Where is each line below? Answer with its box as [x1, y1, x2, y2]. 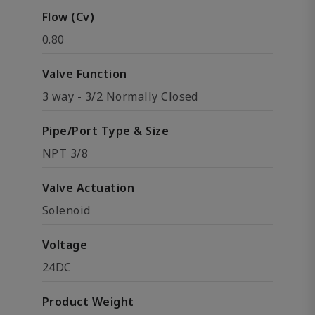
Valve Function [42, 66, 127, 82]
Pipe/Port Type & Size [42, 123, 169, 139]
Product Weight [42, 294, 134, 309]
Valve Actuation [42, 180, 135, 195]
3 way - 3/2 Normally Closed [42, 89, 198, 104]
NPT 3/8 [42, 146, 89, 161]
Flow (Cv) [42, 9, 95, 25]
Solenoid [42, 202, 91, 218]
